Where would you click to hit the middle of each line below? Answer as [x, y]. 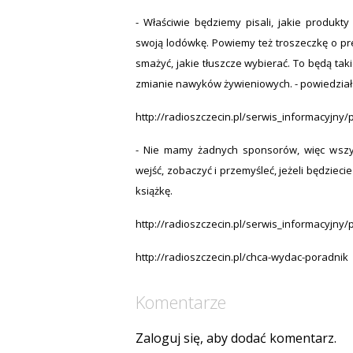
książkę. [154, 190]
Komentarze [181, 301]
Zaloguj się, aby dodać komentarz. [236, 338]
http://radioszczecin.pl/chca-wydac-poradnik [242, 256]
